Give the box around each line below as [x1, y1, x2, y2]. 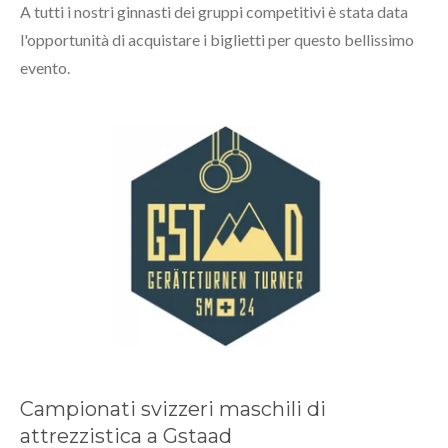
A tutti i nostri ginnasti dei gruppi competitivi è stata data [20, 2, 408, 22]
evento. [20, 58, 70, 78]
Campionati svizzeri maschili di [20, 396, 326, 421]
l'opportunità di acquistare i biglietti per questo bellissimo [20, 30, 414, 50]
